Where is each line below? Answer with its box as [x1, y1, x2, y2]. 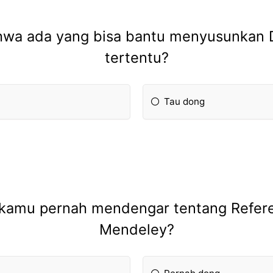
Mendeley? [99, 220, 174, 238]
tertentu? [104, 49, 169, 66]
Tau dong [164, 95, 205, 107]
